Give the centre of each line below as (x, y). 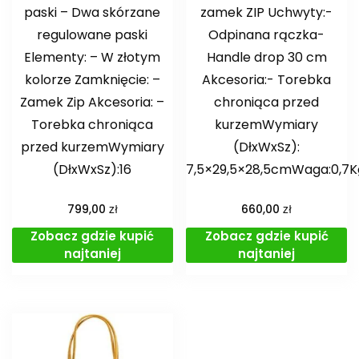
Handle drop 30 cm (266, 58)
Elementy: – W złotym (93, 58)
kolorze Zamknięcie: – (92, 80)
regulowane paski (93, 35)
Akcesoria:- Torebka (267, 80)
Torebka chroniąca (93, 125)
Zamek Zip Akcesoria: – (93, 103)
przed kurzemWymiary (92, 147)
